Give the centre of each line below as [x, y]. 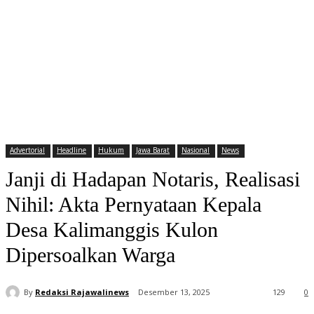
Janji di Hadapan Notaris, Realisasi [153, 179]
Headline [71, 150]
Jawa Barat [153, 150]
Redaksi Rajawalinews [82, 292]
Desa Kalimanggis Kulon [112, 230]
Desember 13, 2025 [174, 292]
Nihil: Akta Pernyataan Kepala [134, 205]
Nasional [196, 150]
